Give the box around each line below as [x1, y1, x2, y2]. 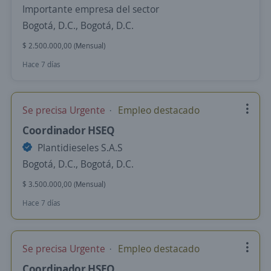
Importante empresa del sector [22, 2, 159, 16]
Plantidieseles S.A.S [35, 141, 123, 154]
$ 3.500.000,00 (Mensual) [22, 179, 105, 189]
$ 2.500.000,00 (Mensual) [22, 41, 105, 51]
